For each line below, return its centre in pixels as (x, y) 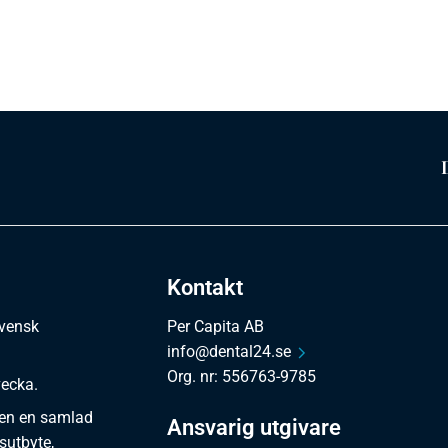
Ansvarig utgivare (254, 428)
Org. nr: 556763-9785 (242, 377)
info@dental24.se (229, 352)
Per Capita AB (216, 327)
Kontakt (205, 287)
